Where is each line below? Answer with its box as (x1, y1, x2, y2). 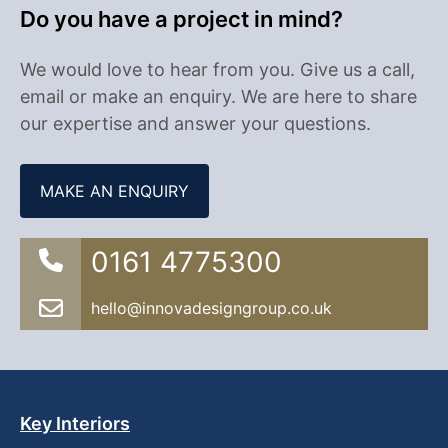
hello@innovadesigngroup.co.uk (91, 298, 333, 319)
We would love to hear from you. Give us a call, (20, 59, 415, 81)
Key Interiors (20, 413, 130, 435)
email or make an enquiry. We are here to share (20, 86, 417, 108)
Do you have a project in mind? (20, 6, 343, 33)
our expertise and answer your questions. (20, 113, 371, 135)
